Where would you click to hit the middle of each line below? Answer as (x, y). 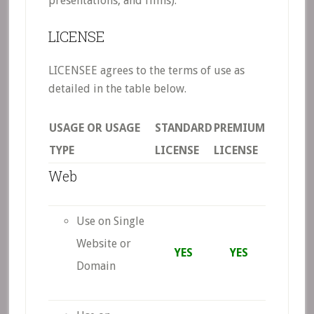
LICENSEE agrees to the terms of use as (146, 70)
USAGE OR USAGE (94, 128)
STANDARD (183, 128)
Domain (96, 266)
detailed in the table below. (117, 89)
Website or (103, 244)
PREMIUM (239, 128)
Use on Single (110, 221)
